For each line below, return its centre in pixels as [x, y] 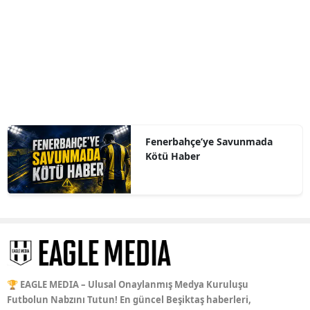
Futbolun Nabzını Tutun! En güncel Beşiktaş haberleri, [129, 300]
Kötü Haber [172, 156]
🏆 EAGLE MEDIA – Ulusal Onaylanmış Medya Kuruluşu [128, 285]
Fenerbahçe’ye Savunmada [209, 142]
